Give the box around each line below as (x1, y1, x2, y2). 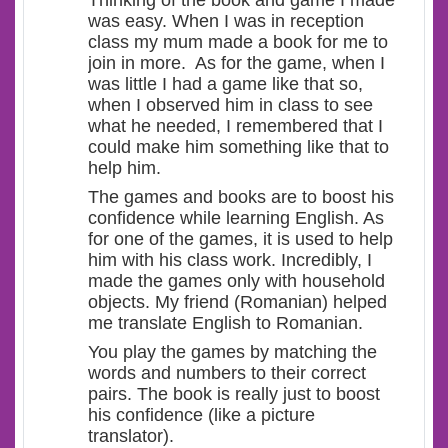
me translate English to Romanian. (88, 313, 363, 334)
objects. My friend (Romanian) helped (88, 292, 387, 313)
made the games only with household (88, 271, 385, 292)
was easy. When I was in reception (88, 11, 364, 32)
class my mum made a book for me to (88, 32, 388, 53)
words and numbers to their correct (88, 363, 366, 384)
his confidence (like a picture (88, 405, 315, 426)
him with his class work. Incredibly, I (88, 250, 372, 271)
